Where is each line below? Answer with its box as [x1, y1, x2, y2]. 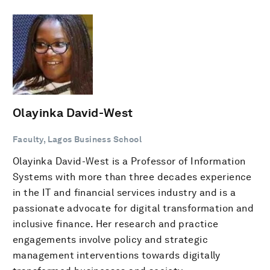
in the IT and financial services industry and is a [13, 187, 236, 198]
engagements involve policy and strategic [13, 234, 208, 245]
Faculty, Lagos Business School [13, 134, 142, 144]
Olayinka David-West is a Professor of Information [13, 155, 246, 167]
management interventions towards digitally [13, 250, 221, 261]
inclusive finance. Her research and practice [13, 218, 219, 230]
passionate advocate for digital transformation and [13, 202, 254, 214]
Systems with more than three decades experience [13, 171, 252, 183]
